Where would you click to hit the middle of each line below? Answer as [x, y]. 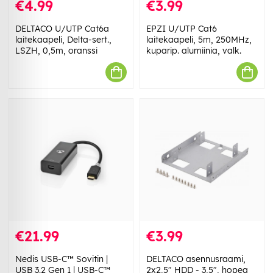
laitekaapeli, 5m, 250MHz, [199, 40]
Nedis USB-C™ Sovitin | [62, 259]
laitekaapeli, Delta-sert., [63, 40]
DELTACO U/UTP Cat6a [62, 29]
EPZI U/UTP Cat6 [182, 29]
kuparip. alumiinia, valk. [194, 51]
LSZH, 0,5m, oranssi [56, 51]
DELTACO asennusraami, [196, 259]
